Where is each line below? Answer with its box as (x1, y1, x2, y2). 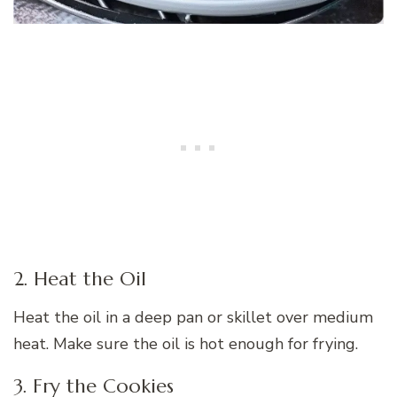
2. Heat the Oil (13, 267, 146, 292)
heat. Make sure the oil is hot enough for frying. (13, 332, 358, 354)
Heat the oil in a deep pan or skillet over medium (13, 306, 373, 328)
